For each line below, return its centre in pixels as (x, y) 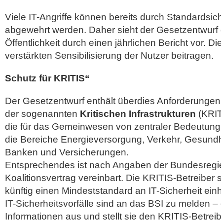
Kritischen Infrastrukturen (138, 114)
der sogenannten (42, 114)
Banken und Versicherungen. (67, 152)
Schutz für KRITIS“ (47, 78)
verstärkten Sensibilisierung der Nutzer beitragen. (109, 55)
